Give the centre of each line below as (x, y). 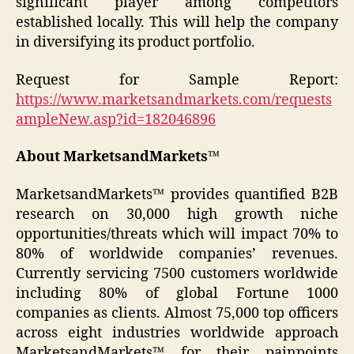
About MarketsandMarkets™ (118, 157)
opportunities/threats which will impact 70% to (177, 234)
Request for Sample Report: (177, 80)
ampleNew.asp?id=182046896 (116, 119)
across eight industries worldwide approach (177, 333)
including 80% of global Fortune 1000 (177, 293)
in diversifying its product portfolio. (136, 43)
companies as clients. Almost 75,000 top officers (177, 313)
